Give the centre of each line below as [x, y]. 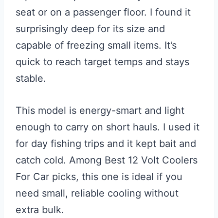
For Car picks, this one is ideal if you [99, 177]
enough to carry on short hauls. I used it [108, 127]
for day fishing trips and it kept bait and [106, 144]
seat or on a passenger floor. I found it [103, 12]
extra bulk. [40, 210]
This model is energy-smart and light [100, 111]
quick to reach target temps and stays [102, 62]
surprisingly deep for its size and [90, 29]
